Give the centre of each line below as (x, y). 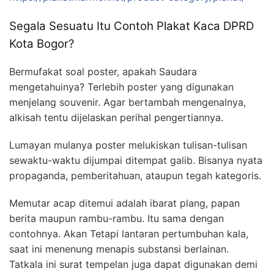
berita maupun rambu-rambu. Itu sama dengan (117, 218)
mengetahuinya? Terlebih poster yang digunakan (121, 87)
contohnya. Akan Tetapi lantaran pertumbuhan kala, (129, 233)
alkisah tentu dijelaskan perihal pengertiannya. (116, 117)
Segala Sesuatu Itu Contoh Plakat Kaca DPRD (131, 26)
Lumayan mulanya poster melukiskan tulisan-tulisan (128, 145)
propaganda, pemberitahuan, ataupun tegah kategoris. (135, 175)
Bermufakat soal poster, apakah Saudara (103, 71)
